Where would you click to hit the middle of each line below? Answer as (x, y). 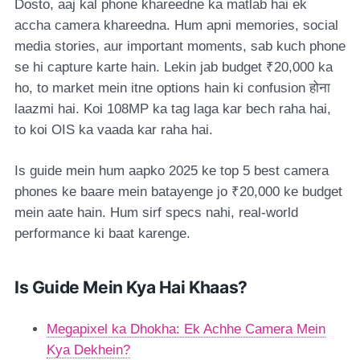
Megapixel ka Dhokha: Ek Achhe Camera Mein (186, 329)
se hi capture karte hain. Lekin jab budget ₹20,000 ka (174, 67)
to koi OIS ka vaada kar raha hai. (114, 129)
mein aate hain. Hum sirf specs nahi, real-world (156, 212)
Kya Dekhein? (88, 350)
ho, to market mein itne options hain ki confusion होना (172, 88)
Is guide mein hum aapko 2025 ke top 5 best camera (172, 170)
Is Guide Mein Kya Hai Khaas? (131, 287)
